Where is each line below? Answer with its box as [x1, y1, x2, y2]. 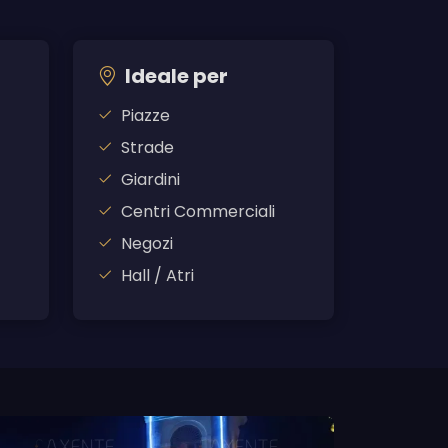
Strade [121, 136, 174, 160]
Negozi [121, 232, 173, 256]
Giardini [121, 168, 180, 192]
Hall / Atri [121, 264, 194, 288]
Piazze [121, 104, 170, 128]
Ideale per [125, 62, 228, 91]
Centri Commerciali [121, 200, 275, 224]
